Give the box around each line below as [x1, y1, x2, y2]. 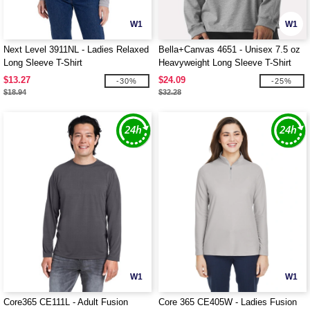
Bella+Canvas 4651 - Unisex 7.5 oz [158, 44, 300, 55]
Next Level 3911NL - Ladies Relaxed [3, 44, 149, 55]
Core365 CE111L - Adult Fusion [3, 297, 128, 307]
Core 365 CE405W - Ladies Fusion [158, 297, 297, 307]
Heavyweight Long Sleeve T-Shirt [158, 57, 291, 68]
